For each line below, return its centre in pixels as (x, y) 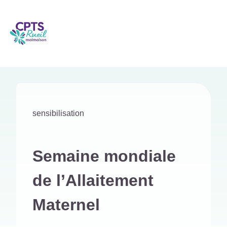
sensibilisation (58, 113)
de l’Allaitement (93, 180)
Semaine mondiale (104, 156)
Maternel (66, 205)
